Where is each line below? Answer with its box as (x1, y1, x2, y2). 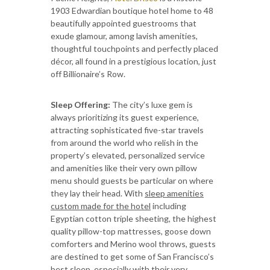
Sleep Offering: (51, 99, 112, 110)
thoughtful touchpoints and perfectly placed (51, 43, 218, 54)
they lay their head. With (51, 187, 145, 198)
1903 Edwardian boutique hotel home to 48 (51, 5, 213, 16)
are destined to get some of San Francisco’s (51, 251, 214, 262)
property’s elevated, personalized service (51, 149, 205, 160)
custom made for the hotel (51, 200, 151, 211)
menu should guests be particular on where (51, 175, 213, 186)
